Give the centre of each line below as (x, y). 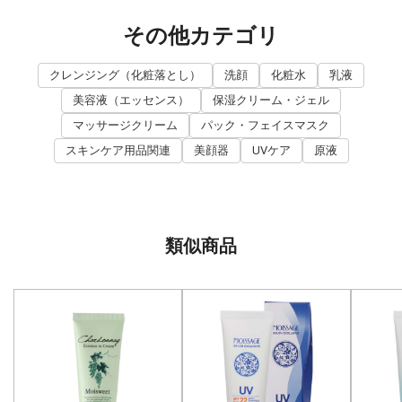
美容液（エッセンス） (131, 100)
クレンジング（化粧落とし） (125, 74)
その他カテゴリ (201, 35)
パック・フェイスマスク (265, 125)
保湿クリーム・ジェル (271, 100)
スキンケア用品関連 (118, 150)
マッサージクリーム (125, 125)
